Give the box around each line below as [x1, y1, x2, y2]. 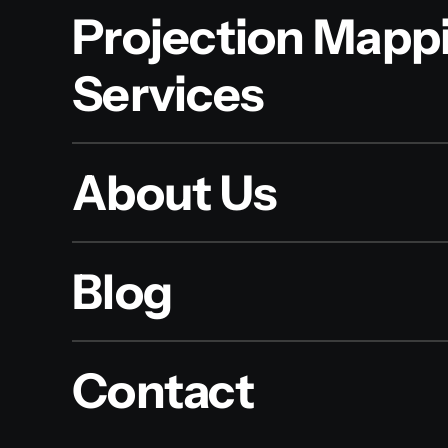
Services [71, 64, 264, 124]
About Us [71, 163, 277, 223]
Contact [71, 361, 254, 421]
